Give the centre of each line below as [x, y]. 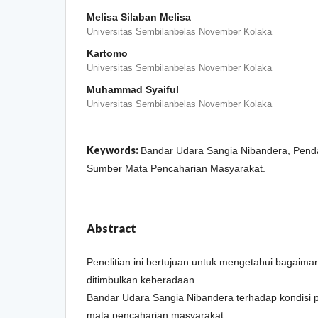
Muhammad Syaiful [133, 89]
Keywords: [114, 150]
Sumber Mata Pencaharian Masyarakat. [176, 168]
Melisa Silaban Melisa [139, 17]
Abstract [111, 228]
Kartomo [107, 53]
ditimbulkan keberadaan [141, 279]
